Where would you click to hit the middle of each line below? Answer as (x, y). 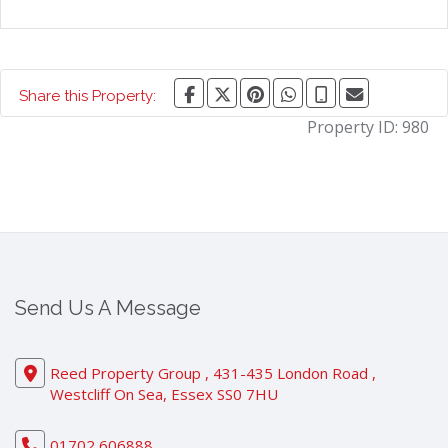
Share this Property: (87, 96)
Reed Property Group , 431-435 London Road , (213, 373)
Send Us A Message (108, 308)
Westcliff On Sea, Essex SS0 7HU (164, 394)
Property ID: (354, 127)
